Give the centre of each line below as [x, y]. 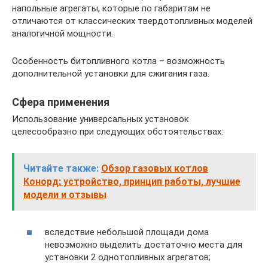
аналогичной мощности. [63, 33]
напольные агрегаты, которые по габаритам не [111, 8]
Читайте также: [61, 168]
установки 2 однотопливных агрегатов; [128, 257]
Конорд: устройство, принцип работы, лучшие [132, 182]
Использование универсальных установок [100, 119]
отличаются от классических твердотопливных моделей [132, 21]
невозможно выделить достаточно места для [144, 244]
